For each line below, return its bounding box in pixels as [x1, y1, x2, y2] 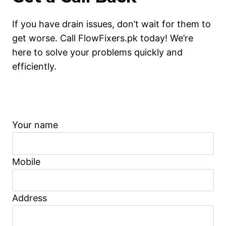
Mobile [12, 156, 40, 167]
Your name [12, 120, 58, 131]
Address [12, 193, 47, 203]
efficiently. [12, 61, 56, 72]
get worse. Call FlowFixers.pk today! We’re [12, 33, 193, 44]
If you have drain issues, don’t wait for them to [12, 19, 211, 30]
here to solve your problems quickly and [12, 47, 183, 58]
